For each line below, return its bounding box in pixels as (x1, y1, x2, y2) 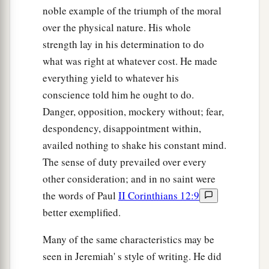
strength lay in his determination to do (43, 37, 204, 52)
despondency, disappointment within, (43, 121, 201, 136)
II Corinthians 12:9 (118, 189, 199, 203)
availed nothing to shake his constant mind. (43, 138, 226, 153)
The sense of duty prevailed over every (43, 155, 207, 169)
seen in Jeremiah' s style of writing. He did (43, 249, 222, 264)
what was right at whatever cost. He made (43, 54, 217, 68)
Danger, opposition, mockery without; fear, (43, 104, 224, 119)
